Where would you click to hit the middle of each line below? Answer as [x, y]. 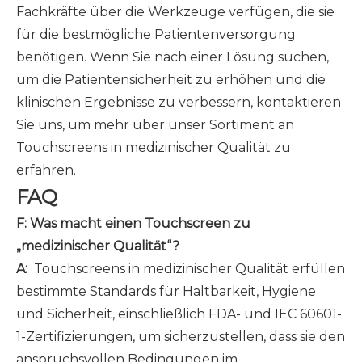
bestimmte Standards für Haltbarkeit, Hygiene [166, 291]
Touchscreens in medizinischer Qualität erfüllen [188, 269]
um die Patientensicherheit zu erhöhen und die [171, 80]
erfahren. [46, 170]
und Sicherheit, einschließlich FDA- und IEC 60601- [179, 314]
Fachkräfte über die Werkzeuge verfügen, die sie [175, 12]
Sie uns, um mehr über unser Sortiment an [155, 125]
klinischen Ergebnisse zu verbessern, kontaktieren [179, 102]
